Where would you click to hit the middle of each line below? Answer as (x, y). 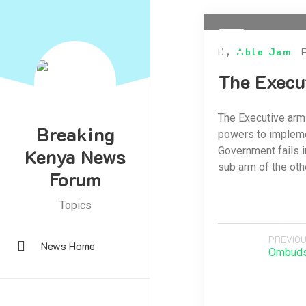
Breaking (75, 134)
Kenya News (75, 156)
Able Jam (264, 52)
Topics (75, 205)
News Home (68, 246)
